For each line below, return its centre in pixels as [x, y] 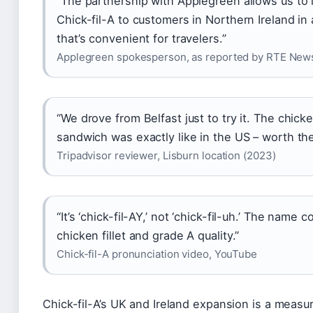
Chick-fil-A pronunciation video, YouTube [157, 254]
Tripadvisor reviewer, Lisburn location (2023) [166, 155]
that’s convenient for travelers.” [141, 38]
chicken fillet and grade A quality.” [148, 235]
